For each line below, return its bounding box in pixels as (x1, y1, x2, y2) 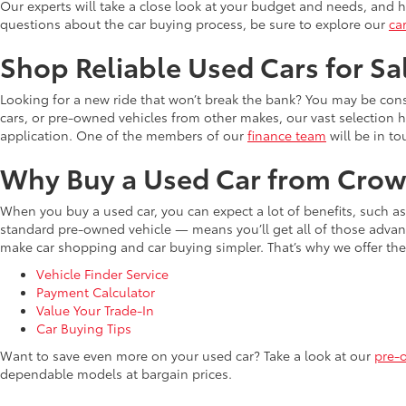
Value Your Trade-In (36, 301, 154, 319)
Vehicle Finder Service (36, 265, 169, 283)
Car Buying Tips (36, 319, 131, 337)
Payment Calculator (36, 283, 155, 301)
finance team (247, 126, 326, 144)
